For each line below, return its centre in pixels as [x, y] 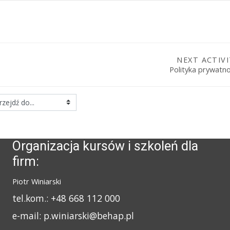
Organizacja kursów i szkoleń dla [106, 146]
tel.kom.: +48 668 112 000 [68, 198]
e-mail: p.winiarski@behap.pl [73, 216]
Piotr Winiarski [38, 182]
